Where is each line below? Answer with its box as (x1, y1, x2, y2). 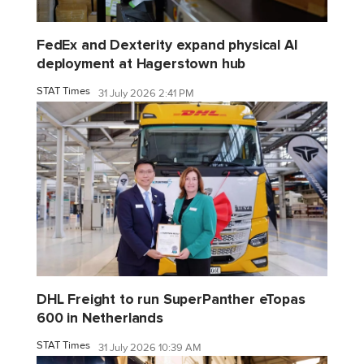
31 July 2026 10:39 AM (98, 340, 201, 354)
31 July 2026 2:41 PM (98, 86, 194, 100)
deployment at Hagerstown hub (37, 55, 246, 73)
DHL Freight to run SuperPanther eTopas (37, 291, 305, 309)
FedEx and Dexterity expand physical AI (37, 37, 298, 54)
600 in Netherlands (37, 310, 163, 327)
